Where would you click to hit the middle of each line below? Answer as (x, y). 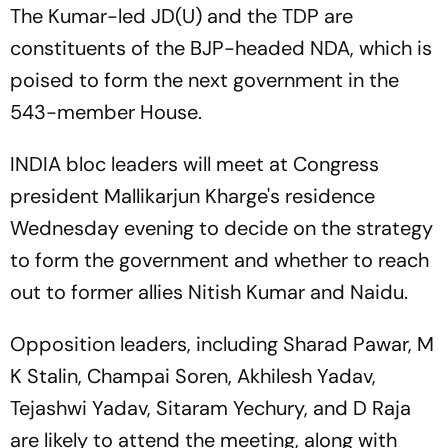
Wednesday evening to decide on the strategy (221, 228)
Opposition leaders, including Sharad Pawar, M (222, 344)
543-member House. (106, 112)
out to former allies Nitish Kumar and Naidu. (209, 292)
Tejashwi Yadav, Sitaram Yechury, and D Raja (210, 408)
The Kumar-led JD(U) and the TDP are (181, 16)
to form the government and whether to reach (219, 260)
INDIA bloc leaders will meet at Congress (194, 164)
